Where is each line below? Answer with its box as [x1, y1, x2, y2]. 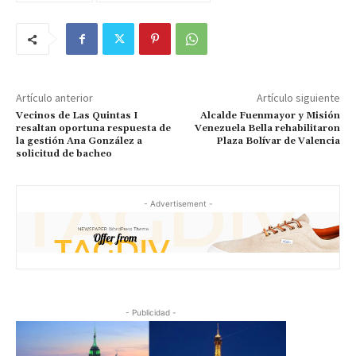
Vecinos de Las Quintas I [16, 110, 138, 122]
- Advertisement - [143, 199, 213, 209]
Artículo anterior [16, 91, 93, 106]
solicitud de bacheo [16, 148, 112, 161]
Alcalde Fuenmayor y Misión [199, 110, 340, 122]
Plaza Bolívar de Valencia [215, 135, 340, 148]
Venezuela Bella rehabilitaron [194, 122, 340, 135]
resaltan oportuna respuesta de [16, 122, 171, 135]
